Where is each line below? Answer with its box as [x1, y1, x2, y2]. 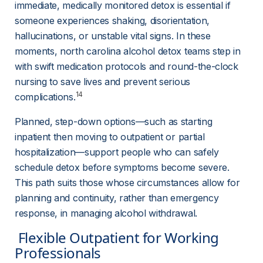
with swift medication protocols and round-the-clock [15, 60, 241, 72]
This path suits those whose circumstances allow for [15, 177, 243, 188]
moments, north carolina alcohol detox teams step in [15, 45, 244, 57]
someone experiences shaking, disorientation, [15, 15, 213, 26]
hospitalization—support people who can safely [15, 146, 222, 158]
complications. [15, 91, 76, 103]
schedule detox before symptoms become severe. [15, 161, 232, 173]
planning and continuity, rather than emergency [15, 192, 221, 204]
